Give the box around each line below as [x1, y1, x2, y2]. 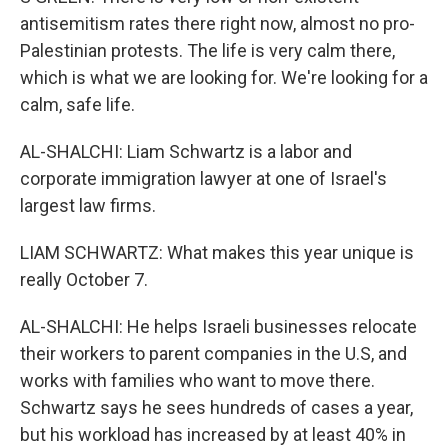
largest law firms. [20, 195, 156, 216]
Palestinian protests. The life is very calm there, [20, 40, 395, 61]
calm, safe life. [20, 94, 135, 115]
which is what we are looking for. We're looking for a [20, 67, 428, 88]
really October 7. [20, 269, 148, 290]
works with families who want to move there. [20, 370, 375, 391]
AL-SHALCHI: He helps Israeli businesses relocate [20, 316, 417, 337]
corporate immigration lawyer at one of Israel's [20, 168, 387, 189]
